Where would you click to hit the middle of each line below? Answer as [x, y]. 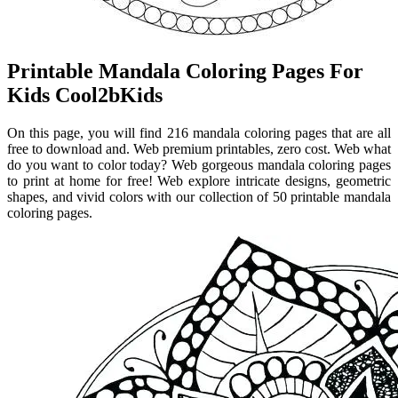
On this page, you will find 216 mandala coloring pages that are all [199, 132]
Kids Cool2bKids [85, 95]
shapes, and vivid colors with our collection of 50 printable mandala [199, 196]
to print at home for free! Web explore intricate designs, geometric [199, 180]
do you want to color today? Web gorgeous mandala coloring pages [199, 164]
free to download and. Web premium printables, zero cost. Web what [199, 148]
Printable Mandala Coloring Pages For [185, 71]
